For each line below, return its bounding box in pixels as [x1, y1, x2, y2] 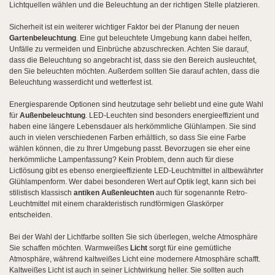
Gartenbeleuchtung [9, 34, 76, 42]
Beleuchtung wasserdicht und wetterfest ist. [9, 78, 153, 87]
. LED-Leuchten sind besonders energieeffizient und [85, 111, 259, 120]
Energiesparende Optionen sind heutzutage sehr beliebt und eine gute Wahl [9, 100, 263, 109]
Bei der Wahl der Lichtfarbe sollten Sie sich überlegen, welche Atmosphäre [9, 233, 258, 241]
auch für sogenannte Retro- [154, 188, 247, 197]
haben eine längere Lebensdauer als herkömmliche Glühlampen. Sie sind [9, 122, 256, 131]
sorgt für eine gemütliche [147, 244, 231, 252]
